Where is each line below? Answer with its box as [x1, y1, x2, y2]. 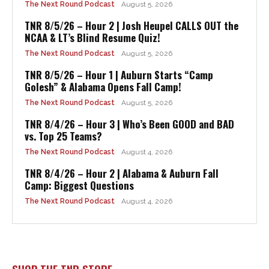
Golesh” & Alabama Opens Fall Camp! [25, 79, 181, 94]
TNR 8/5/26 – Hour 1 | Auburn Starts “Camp [25, 67, 213, 82]
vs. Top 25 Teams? [25, 128, 102, 144]
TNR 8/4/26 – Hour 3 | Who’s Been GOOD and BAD [25, 116, 234, 131]
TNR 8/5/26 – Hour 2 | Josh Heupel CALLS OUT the [25, 18, 238, 33]
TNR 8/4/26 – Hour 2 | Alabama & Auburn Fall [25, 166, 219, 181]
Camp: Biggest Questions [25, 178, 134, 193]
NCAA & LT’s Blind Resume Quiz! [25, 30, 160, 45]
